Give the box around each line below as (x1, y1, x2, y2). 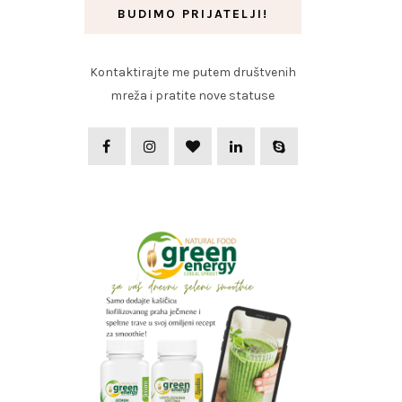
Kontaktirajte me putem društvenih (89, 64, 296, 80)
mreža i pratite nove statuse (110, 87, 275, 103)
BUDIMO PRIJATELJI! (117, 5, 268, 22)
